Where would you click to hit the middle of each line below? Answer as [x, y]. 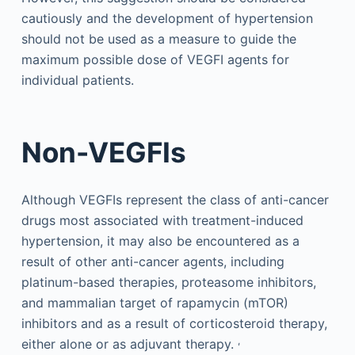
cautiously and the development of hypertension [167, 18]
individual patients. [77, 80]
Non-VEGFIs [103, 152]
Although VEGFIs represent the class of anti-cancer [175, 199]
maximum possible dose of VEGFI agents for [155, 59]
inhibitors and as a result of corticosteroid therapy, [174, 323]
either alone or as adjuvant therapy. [129, 344]
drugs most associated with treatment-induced [162, 220]
